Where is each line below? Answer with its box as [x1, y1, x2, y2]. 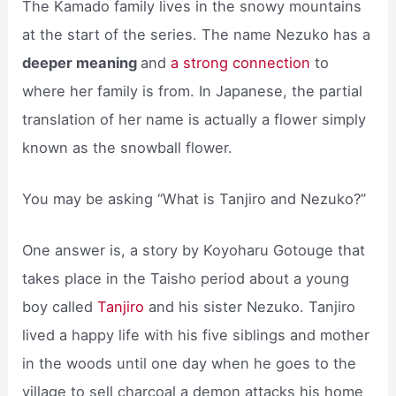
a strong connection [171, 53, 311, 72]
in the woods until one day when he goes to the [22, 354, 357, 373]
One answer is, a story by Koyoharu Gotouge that [22, 241, 366, 260]
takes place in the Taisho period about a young [22, 270, 350, 288]
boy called [22, 298, 98, 316]
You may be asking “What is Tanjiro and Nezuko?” [22, 189, 367, 208]
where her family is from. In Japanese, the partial [22, 81, 363, 100]
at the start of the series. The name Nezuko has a [22, 25, 371, 43]
